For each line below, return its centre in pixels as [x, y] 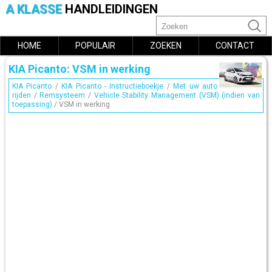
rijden [21, 95]
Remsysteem [63, 95]
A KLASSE [35, 9]
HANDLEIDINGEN [111, 9]
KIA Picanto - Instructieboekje [113, 86]
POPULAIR [96, 46]
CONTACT [235, 46]
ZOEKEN [165, 46]
